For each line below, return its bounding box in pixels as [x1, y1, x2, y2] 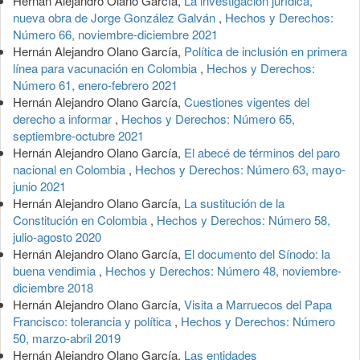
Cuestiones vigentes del [184, 92, 309, 110]
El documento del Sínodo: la [184, 244, 330, 262]
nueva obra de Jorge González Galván [13, 8, 219, 26]
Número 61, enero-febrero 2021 [13, 76, 178, 93]
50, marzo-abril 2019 [13, 329, 121, 346]
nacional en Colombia [13, 160, 129, 178]
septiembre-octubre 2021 [13, 126, 144, 144]
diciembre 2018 [13, 278, 93, 296]
